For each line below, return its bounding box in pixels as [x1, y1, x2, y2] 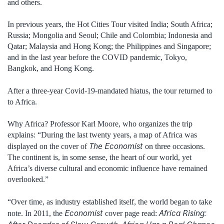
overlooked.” [7, 175, 48, 184]
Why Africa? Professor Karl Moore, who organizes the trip [7, 119, 192, 128]
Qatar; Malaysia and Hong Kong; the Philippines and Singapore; [7, 42, 211, 51]
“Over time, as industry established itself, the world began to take [7, 197, 212, 206]
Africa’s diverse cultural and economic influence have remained [7, 164, 207, 173]
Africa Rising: [159, 207, 206, 218]
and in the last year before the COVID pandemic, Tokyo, [7, 53, 187, 62]
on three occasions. [143, 142, 205, 151]
